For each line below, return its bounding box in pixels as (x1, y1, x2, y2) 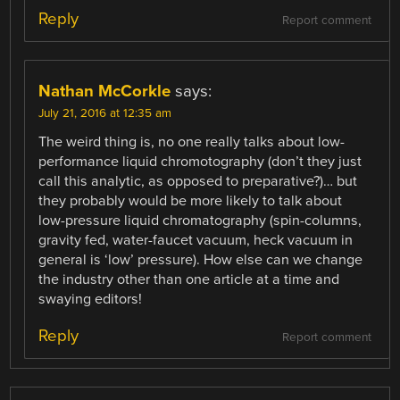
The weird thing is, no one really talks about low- (38, 133, 346, 152)
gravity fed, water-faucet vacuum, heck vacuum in (38, 231, 354, 250)
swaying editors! (38, 290, 143, 309)
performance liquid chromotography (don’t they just (38, 153, 362, 171)
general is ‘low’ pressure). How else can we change (38, 251, 363, 270)
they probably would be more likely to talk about (38, 192, 343, 211)
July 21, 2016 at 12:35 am (38, 106, 172, 121)
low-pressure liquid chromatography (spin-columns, (38, 212, 362, 230)
